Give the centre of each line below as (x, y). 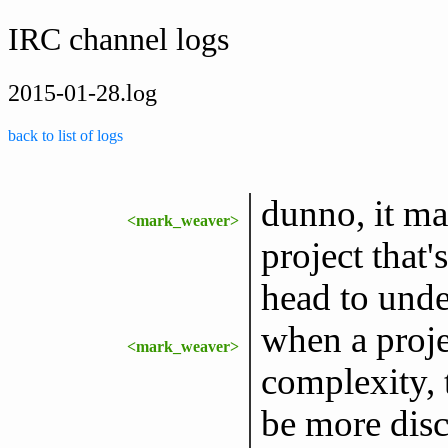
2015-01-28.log (82, 92)
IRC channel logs (118, 39)
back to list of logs (65, 135)
